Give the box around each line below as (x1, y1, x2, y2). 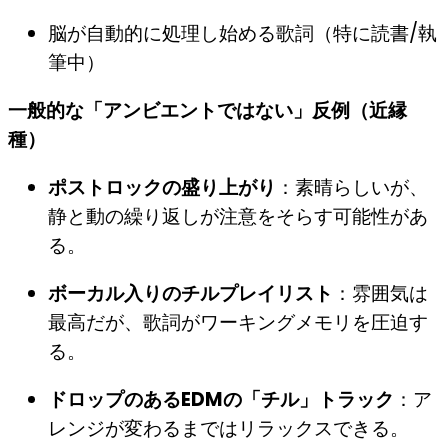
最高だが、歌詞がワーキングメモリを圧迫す (48, 309, 428, 337)
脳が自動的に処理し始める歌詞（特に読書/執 (48, 19, 437, 47)
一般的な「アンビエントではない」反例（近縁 (8, 96, 407, 124)
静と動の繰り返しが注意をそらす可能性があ (48, 203, 428, 231)
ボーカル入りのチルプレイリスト (48, 280, 333, 308)
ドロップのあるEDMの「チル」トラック (48, 386, 394, 414)
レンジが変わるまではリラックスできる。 (48, 415, 409, 443)
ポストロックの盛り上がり (48, 174, 276, 202)
